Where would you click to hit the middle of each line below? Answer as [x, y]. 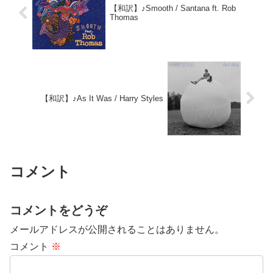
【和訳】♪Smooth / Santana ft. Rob [172, 9]
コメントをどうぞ [58, 211]
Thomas [124, 18]
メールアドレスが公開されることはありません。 [117, 230]
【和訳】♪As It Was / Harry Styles [102, 98]
